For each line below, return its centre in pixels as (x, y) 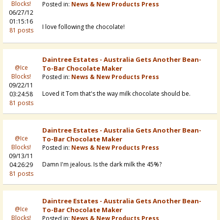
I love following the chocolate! (83, 27)
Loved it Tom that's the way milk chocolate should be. (116, 94)
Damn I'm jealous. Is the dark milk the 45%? (102, 165)
